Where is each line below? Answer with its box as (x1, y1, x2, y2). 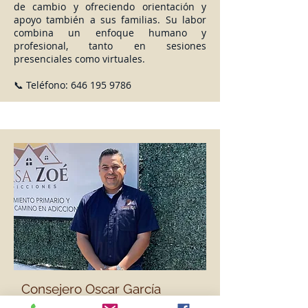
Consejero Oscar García (21, 281, 161, 296)
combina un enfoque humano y (14, 26, 206, 39)
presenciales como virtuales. (14, 52, 145, 65)
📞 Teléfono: (14, 78, 71, 91)
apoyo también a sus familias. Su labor (14, 13, 206, 26)
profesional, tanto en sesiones (14, 39, 206, 52)
